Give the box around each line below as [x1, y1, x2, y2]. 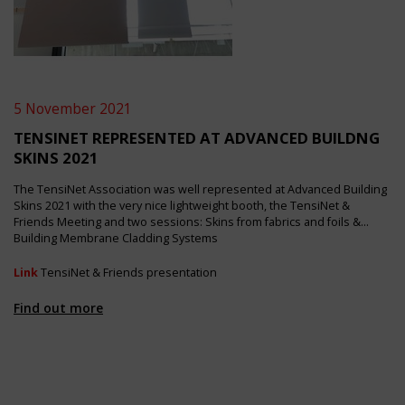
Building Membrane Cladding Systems [14, 231, 218, 246]
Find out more [14, 299, 103, 316]
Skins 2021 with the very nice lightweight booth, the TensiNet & [14, 198, 350, 213]
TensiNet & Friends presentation [38, 265, 217, 280]
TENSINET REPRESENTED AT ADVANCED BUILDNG [14, 127, 380, 148]
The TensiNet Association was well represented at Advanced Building [14, 182, 387, 197]
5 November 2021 [14, 99, 132, 118]
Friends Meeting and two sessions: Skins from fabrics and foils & [14, 214, 361, 230]
